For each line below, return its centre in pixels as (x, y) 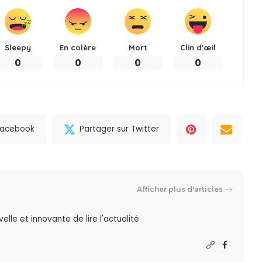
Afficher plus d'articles (180, 189)
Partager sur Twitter (120, 129)
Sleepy (18, 47)
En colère (78, 47)
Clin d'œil (198, 47)
